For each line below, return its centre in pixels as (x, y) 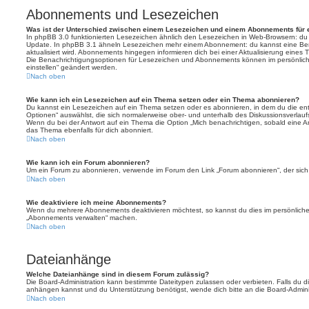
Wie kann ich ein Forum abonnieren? (88, 162)
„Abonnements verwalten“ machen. (82, 218)
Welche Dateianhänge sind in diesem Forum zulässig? (118, 274)
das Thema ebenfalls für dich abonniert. (90, 130)
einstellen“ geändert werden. (72, 67)
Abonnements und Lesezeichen (122, 14)
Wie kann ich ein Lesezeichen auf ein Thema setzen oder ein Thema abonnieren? (163, 100)
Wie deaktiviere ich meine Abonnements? (96, 202)
